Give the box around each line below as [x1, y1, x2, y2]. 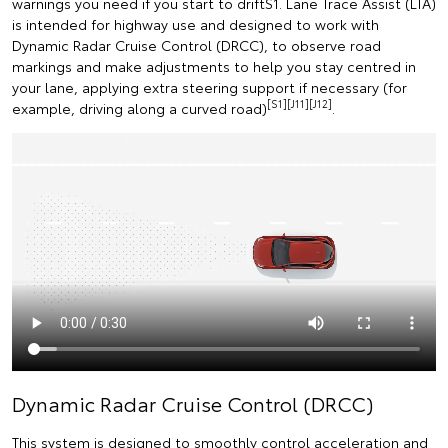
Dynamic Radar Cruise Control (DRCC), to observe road [12, 34, 381, 55]
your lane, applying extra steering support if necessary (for [12, 76, 407, 97]
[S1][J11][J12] [267, 96, 332, 112]
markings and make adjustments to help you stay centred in [12, 55, 416, 76]
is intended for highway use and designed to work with [12, 13, 379, 34]
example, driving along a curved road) [12, 97, 267, 118]
